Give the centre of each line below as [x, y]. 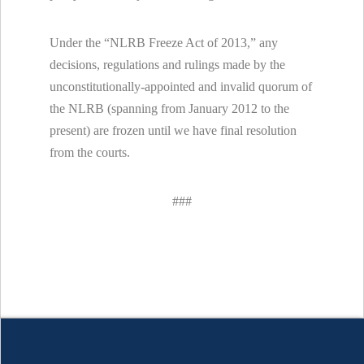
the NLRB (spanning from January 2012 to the [169, 108]
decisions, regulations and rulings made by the [167, 64]
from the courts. [91, 152]
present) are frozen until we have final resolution [173, 130]
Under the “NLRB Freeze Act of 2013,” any [164, 42]
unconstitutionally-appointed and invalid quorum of [181, 86]
